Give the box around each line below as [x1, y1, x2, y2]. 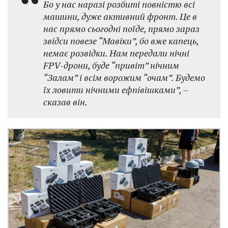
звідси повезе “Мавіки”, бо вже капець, [43, 34, 198, 47]
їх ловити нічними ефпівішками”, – [43, 83, 188, 96]
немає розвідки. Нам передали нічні [43, 46, 189, 59]
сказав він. [43, 95, 88, 108]
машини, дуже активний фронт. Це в [43, 10, 197, 22]
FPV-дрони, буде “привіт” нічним [43, 59, 179, 71]
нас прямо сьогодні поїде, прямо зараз [43, 22, 199, 35]
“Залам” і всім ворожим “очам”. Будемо [43, 71, 205, 83]
